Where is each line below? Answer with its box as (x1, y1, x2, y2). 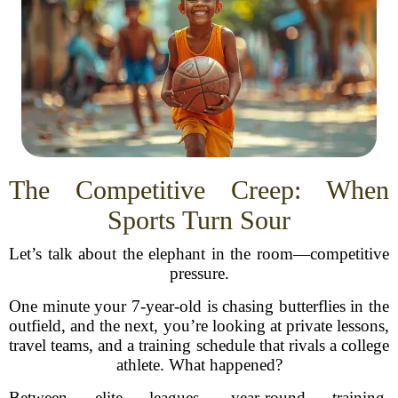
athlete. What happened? (115, 355, 283, 374)
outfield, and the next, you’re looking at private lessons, (9, 316, 389, 335)
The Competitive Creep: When (9, 175, 389, 204)
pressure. (169, 264, 229, 283)
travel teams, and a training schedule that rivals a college (9, 336, 389, 354)
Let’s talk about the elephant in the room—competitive (9, 244, 389, 263)
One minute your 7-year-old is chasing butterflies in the (9, 297, 389, 315)
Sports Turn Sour (107, 205, 291, 235)
